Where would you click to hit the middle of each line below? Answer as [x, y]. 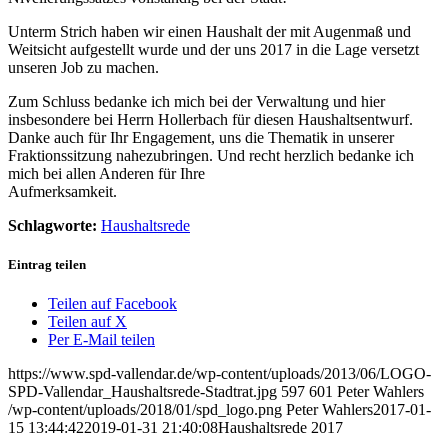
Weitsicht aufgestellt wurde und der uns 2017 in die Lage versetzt [213, 49]
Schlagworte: [52, 225]
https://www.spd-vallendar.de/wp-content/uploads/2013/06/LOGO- [219, 373]
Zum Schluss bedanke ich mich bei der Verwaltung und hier [196, 101]
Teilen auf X [87, 321]
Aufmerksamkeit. [62, 191]
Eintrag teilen [47, 264]
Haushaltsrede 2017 [280, 427]
